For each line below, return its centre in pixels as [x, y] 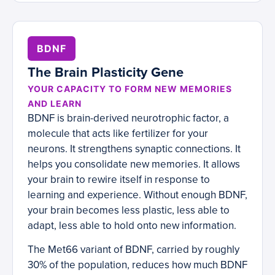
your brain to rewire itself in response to [119, 180]
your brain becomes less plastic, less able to [129, 211]
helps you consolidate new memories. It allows [134, 165]
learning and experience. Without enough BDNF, [137, 195]
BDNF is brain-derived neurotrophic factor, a [128, 118]
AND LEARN [55, 104]
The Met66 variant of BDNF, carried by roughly [134, 250]
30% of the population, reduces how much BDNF [137, 265]
